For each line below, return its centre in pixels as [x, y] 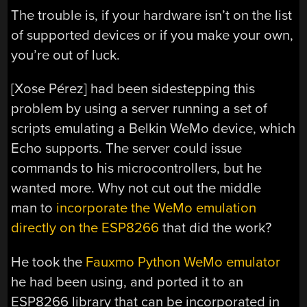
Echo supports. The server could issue [127, 149]
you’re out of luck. [66, 55]
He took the [49, 262]
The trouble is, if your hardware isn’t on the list [152, 15]
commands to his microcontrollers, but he [137, 169]
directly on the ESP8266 [85, 228]
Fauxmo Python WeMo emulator [183, 262]
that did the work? [216, 228]
